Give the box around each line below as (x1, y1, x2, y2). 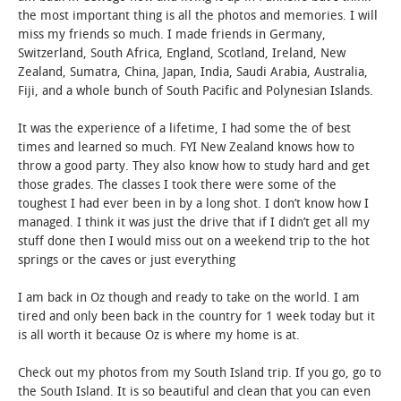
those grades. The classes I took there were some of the (18, 177, 337, 193)
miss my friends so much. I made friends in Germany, (18, 27, 326, 43)
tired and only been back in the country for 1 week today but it (18, 309, 375, 325)
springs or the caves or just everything (18, 252, 235, 269)
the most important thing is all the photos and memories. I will (18, 8, 378, 24)
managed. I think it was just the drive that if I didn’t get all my (18, 215, 370, 231)
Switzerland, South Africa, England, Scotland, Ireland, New (18, 46, 346, 62)
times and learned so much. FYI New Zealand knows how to (18, 140, 354, 156)
